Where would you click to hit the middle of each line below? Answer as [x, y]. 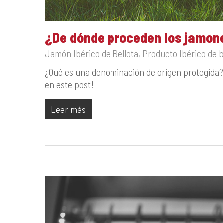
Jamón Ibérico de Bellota [92, 54]
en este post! [69, 84]
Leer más [68, 109]
